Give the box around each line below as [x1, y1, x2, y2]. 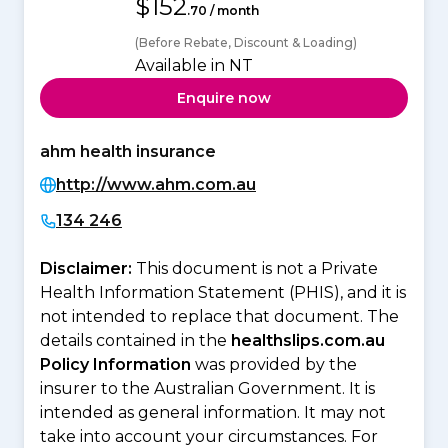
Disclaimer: [40, 259, 136, 279]
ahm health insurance [40, 142, 216, 162]
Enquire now [177, 88, 271, 107]
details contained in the [40, 331, 231, 351]
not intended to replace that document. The [40, 307, 399, 327]
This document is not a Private [136, 259, 378, 279]
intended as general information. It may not [40, 403, 386, 423]
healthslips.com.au [231, 331, 385, 351]
